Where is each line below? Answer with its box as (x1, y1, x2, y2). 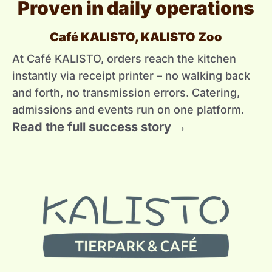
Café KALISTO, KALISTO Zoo (50, 30, 222, 45)
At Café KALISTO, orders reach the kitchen (12, 52, 236, 66)
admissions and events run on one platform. (12, 103, 244, 117)
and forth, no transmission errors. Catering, (12, 86, 240, 100)
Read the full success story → (12, 120, 186, 135)
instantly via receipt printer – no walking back (12, 69, 250, 83)
